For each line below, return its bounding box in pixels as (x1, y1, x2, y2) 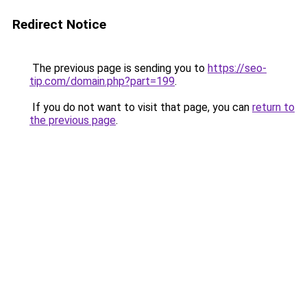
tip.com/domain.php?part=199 (29, 75, 175, 88)
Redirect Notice (12, 16, 106, 32)
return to (252, 101, 295, 114)
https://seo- (208, 62, 267, 75)
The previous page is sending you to (29, 62, 208, 75)
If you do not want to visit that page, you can (29, 101, 252, 114)
